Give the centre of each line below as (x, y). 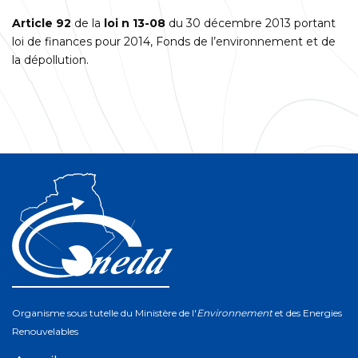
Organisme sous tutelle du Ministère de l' (104, 313)
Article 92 (42, 23)
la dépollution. (50, 60)
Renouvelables (45, 331)
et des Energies (307, 313)
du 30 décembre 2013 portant (251, 23)
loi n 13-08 (135, 23)
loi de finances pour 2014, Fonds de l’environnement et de (174, 41)
